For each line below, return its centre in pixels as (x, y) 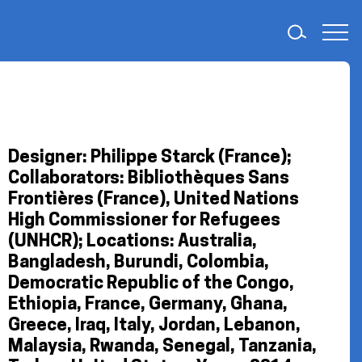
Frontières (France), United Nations (154, 200)
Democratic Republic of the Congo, (151, 284)
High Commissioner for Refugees (144, 221)
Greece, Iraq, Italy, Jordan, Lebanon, (154, 326)
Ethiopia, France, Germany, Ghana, (148, 305)
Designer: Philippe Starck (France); (150, 158)
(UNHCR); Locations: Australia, (133, 242)
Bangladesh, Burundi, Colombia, (139, 263)
